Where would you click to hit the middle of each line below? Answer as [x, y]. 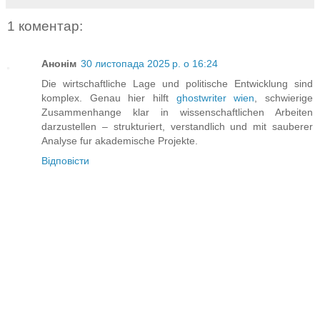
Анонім [59, 63]
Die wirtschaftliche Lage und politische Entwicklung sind [177, 83]
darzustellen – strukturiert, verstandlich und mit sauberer [177, 126]
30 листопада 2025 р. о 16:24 [149, 63]
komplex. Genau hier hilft [109, 97]
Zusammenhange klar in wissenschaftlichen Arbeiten [177, 112]
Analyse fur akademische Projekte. [120, 140]
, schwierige [284, 97]
